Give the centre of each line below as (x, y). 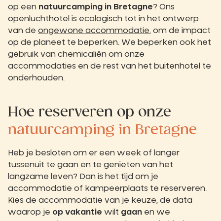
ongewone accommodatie (94, 30)
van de (23, 30)
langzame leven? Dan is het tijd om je (83, 176)
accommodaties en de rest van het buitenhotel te (110, 66)
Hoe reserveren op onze (90, 112)
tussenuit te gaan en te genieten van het (91, 165)
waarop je (30, 212)
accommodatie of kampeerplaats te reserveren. (107, 188)
